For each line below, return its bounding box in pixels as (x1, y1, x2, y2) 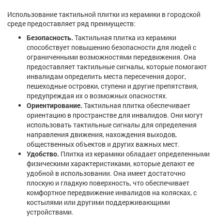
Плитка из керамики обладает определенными (59, 149, 210, 159)
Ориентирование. (27, 101, 82, 110)
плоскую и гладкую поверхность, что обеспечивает (27, 178, 189, 188)
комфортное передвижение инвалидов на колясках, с (27, 188, 197, 198)
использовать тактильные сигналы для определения (27, 120, 197, 130)
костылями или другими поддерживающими (27, 198, 170, 207)
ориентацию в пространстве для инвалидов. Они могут (27, 110, 203, 120)
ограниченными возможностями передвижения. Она (27, 52, 196, 62)
